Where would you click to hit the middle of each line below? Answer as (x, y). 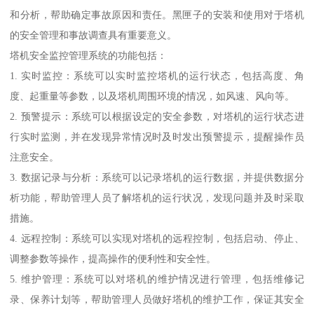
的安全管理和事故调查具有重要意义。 (94, 35)
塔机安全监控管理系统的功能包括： (89, 56)
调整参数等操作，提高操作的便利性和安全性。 (113, 259)
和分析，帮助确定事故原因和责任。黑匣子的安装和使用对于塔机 (157, 15)
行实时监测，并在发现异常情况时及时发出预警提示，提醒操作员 (157, 137)
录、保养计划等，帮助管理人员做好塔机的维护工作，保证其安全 (157, 300)
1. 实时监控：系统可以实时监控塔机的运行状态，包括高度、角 (157, 76)
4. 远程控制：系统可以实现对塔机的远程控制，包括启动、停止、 (157, 239)
